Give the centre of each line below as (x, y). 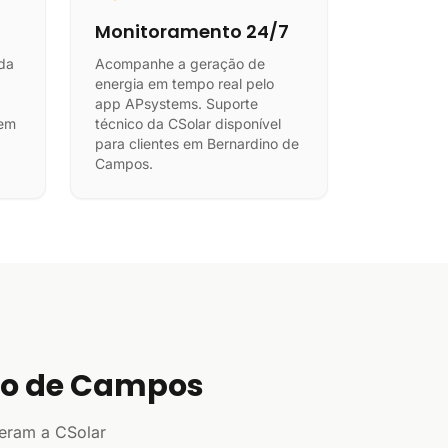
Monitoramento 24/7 (192, 31)
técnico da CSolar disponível (188, 123)
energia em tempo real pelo (184, 83)
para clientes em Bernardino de (197, 143)
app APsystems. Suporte (176, 103)
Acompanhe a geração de (180, 63)
